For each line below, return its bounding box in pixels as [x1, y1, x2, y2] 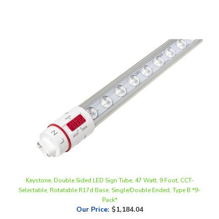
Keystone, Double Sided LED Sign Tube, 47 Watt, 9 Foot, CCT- [25, 160, 194, 168]
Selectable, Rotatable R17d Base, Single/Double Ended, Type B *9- [19, 170, 200, 178]
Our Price [76, 188, 108, 198]
